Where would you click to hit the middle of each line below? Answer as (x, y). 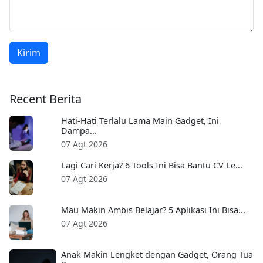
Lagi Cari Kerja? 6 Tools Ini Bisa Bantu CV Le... (152, 165)
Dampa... (79, 130)
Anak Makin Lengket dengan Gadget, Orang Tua (157, 254)
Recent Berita (45, 99)
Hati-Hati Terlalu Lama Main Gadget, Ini (140, 120)
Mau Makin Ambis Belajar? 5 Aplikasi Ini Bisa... (153, 210)
